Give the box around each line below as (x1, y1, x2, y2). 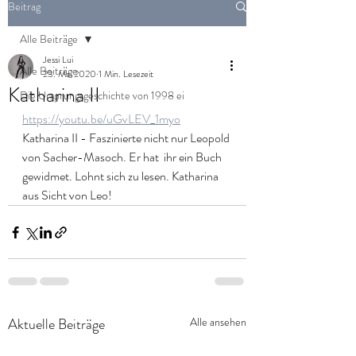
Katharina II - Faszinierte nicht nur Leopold (22, 129, 232, 147)
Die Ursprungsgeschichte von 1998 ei (20, 87, 184, 103)
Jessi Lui (43, 52, 73, 67)
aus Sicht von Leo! (22, 186, 112, 204)
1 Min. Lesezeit (99, 67, 153, 81)
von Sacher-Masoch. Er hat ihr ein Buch (22, 148, 224, 166)
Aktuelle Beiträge (8, 314, 105, 335)
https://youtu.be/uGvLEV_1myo (22, 110, 180, 128)
